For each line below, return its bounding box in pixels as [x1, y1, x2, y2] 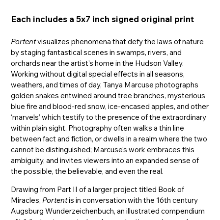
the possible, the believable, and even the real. [11, 166, 164, 176]
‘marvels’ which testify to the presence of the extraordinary [11, 112, 207, 122]
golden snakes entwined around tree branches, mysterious [11, 90, 206, 100]
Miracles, [11, 195, 43, 205]
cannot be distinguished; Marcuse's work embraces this [11, 144, 195, 154]
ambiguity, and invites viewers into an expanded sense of [11, 155, 199, 165]
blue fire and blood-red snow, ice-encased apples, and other [11, 101, 209, 111]
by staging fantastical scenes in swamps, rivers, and [11, 47, 182, 57]
